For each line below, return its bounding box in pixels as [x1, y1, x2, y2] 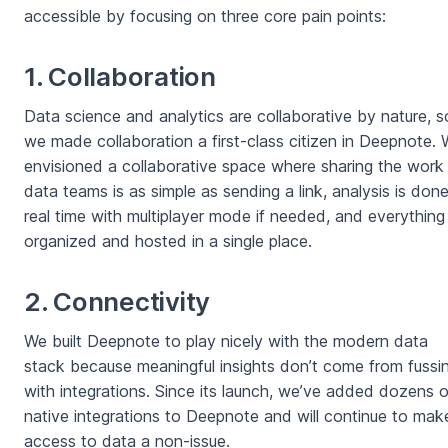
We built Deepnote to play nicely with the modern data [24, 331, 428, 352]
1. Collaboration [24, 61, 216, 93]
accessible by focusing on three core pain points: [24, 6, 386, 27]
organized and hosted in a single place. [24, 231, 312, 252]
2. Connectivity [24, 286, 211, 318]
